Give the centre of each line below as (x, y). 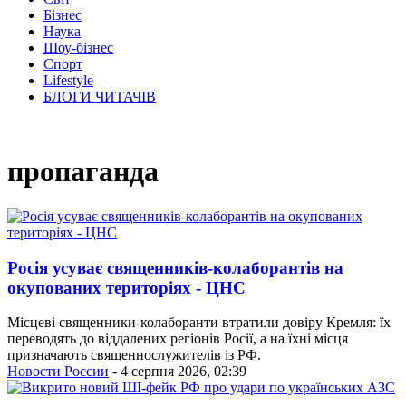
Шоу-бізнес (78, 48)
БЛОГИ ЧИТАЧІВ (100, 97)
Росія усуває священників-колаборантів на (175, 267)
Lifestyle (68, 80)
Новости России (58, 372)
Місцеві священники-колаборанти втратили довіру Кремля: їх (199, 323)
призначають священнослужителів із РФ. (134, 355)
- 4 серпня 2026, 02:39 (178, 372)
